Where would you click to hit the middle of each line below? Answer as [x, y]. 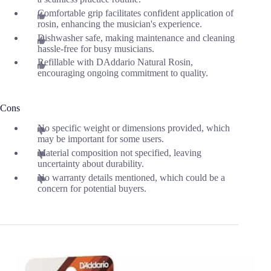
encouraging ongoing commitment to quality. [123, 73]
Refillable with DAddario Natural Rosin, [115, 62]
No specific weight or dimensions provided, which [134, 128]
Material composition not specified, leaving [119, 152]
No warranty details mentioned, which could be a [131, 177]
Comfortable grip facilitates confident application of [135, 13]
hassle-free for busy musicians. [96, 48]
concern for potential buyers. [92, 188]
